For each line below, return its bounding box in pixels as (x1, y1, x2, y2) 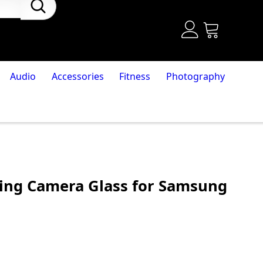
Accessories (51, 70, 104, 83)
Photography (166, 70, 225, 83)
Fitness (119, 70, 151, 83)
